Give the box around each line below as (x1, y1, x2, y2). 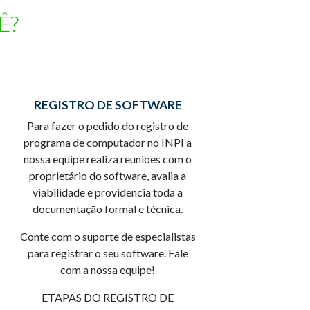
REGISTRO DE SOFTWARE (33, 97, 182, 112)
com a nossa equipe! (60, 262, 156, 276)
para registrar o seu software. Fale (27, 246, 188, 259)
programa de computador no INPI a (24, 135, 192, 149)
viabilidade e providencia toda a (33, 185, 183, 199)
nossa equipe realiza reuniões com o (24, 152, 192, 165)
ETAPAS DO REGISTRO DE (42, 290, 174, 304)
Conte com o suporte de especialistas (19, 229, 196, 243)
